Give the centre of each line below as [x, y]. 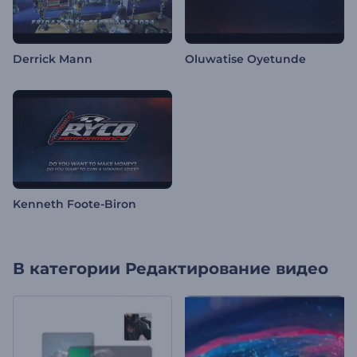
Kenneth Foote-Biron [75, 204]
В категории [67, 269]
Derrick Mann [53, 59]
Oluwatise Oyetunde [245, 59]
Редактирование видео [227, 269]
